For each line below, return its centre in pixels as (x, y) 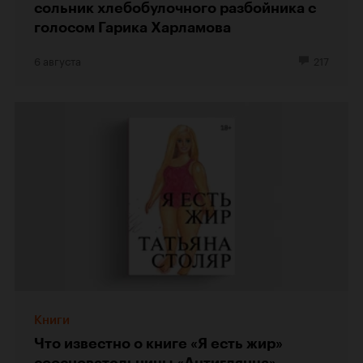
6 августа (58, 60)
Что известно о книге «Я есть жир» (158, 343)
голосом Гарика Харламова (132, 28)
